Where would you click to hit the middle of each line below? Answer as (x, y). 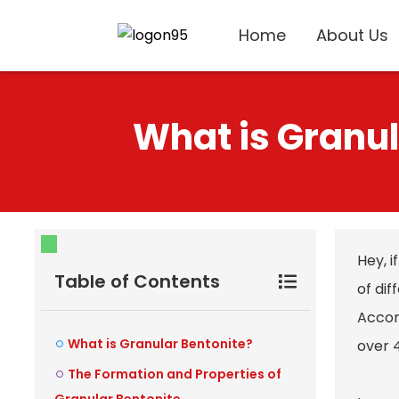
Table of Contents (137, 281)
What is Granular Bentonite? (160, 344)
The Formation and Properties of (175, 374)
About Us (352, 35)
